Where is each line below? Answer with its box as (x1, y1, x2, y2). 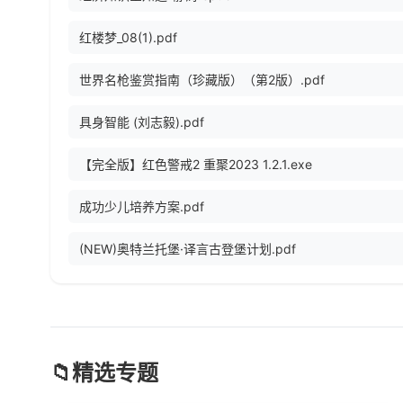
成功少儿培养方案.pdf (79, 199, 204, 215)
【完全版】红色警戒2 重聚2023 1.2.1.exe (79, 157, 312, 173)
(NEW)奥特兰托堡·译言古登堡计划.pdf (79, 241, 296, 257)
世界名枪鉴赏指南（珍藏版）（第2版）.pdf (79, 72, 325, 88)
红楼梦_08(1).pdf (79, 30, 177, 46)
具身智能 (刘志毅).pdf (79, 114, 204, 130)
